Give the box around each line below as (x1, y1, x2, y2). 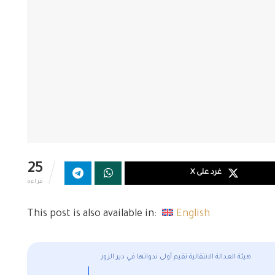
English (176, 209, 210, 220)
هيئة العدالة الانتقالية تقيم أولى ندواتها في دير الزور (101, 253, 251, 261)
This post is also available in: (27, 209, 159, 220)
